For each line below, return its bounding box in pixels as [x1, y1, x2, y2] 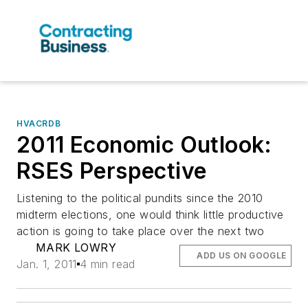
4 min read [79, 257, 135, 272]
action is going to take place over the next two [16, 224, 265, 239]
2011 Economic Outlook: [16, 131, 272, 159]
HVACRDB [16, 118, 61, 129]
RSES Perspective [16, 157, 207, 185]
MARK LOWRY [35, 241, 116, 255]
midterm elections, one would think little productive [16, 208, 284, 222]
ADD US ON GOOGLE [197, 250, 287, 261]
